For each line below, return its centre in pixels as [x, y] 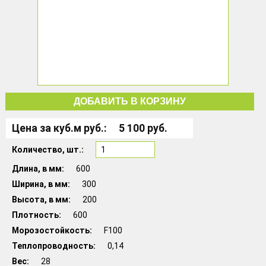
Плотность [35, 215]
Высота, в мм [40, 199]
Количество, [39, 150]
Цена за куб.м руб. [58, 128]
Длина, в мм [37, 169]
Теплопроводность [53, 246]
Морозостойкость [51, 230]
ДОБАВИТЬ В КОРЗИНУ [130, 101]
